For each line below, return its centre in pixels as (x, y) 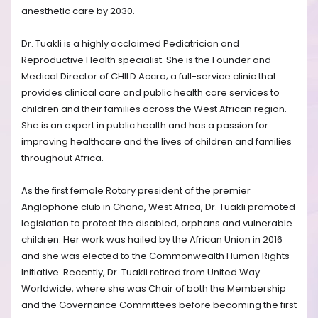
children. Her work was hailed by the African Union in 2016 (152, 240)
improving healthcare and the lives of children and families (157, 142)
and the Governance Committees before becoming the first (159, 305)
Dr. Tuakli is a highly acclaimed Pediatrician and (130, 44)
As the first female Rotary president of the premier (136, 191)
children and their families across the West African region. (154, 109)
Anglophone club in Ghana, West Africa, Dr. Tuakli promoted (158, 207)
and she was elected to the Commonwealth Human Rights (155, 256)
